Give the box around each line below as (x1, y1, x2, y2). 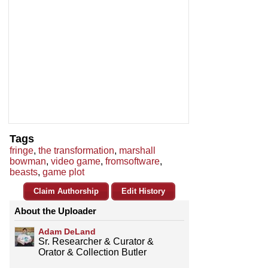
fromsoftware (105, 156, 160, 167)
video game (51, 156, 100, 167)
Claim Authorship (33, 187, 99, 196)
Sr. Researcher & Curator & (38, 236, 154, 247)
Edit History (121, 187, 165, 196)
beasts (10, 167, 38, 178)
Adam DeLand (38, 227, 96, 237)
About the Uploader (14, 206, 96, 217)
